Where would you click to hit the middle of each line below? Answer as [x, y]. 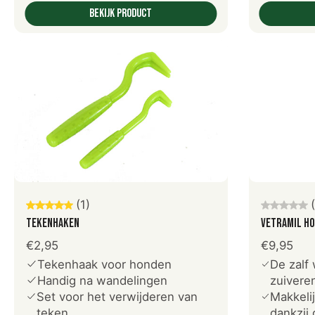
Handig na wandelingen [102, 281]
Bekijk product [121, 13]
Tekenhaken [53, 224]
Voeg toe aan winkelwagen [121, 187]
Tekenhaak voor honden [104, 265]
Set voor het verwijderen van [117, 297]
